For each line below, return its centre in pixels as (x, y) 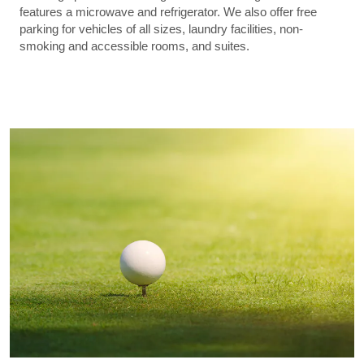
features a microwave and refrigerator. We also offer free (168, 11)
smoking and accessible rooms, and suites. (134, 45)
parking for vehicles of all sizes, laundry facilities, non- (161, 28)
